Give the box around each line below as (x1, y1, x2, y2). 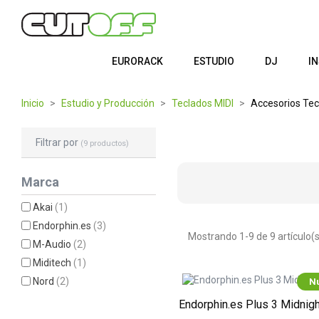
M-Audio (33, 239, 74, 250)
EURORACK (111, 56, 163, 67)
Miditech (33, 257, 74, 268)
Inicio (21, 98, 44, 109)
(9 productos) (80, 139, 129, 148)
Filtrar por (36, 137, 80, 148)
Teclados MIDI (172, 98, 234, 109)
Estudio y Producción (61, 98, 155, 109)
